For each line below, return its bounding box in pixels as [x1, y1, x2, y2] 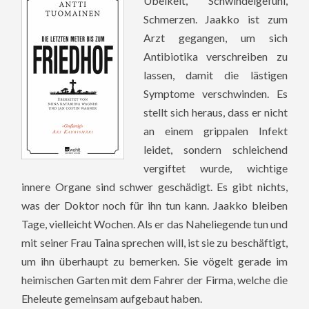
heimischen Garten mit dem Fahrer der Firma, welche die [21, 272, 288, 286]
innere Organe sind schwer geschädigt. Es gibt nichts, [21, 179, 288, 193]
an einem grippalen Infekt [143, 123, 288, 137]
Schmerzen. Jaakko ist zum [143, 12, 288, 26]
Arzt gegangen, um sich [143, 30, 288, 44]
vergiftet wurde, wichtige [143, 161, 288, 175]
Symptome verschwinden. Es [143, 86, 288, 100]
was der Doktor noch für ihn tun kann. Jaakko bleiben [21, 198, 288, 212]
